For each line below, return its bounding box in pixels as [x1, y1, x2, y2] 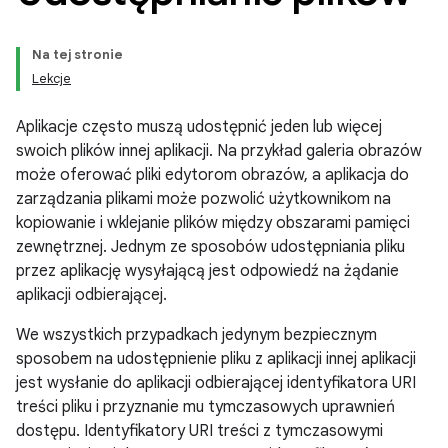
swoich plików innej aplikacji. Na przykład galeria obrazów [16, 141, 422, 161]
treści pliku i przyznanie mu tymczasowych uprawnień [16, 397, 395, 417]
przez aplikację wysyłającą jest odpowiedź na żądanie [16, 261, 399, 281]
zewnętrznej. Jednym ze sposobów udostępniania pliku [16, 237, 405, 257]
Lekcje [32, 70, 71, 87]
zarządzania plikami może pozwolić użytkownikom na [16, 189, 391, 209]
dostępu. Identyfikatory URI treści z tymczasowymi [16, 421, 383, 441]
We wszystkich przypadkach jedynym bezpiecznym [16, 325, 377, 345]
